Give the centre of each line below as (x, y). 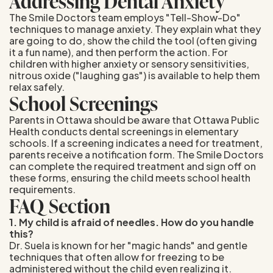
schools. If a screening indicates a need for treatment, (136, 143)
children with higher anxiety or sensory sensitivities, (129, 63)
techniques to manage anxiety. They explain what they (135, 29)
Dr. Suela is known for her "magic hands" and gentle (128, 245)
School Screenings (83, 103)
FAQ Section (60, 205)
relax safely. (39, 87)
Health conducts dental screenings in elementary (124, 131)
